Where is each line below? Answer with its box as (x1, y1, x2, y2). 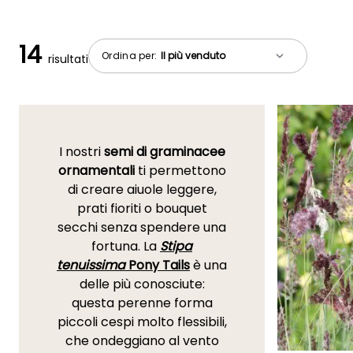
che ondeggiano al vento (65, 332, 219, 351)
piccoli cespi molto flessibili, (57, 313, 227, 332)
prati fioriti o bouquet (76, 199, 207, 218)
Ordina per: (102, 48, 160, 62)
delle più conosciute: (79, 275, 205, 294)
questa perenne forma (71, 294, 213, 313)
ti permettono (134, 162, 226, 180)
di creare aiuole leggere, (67, 180, 217, 199)
